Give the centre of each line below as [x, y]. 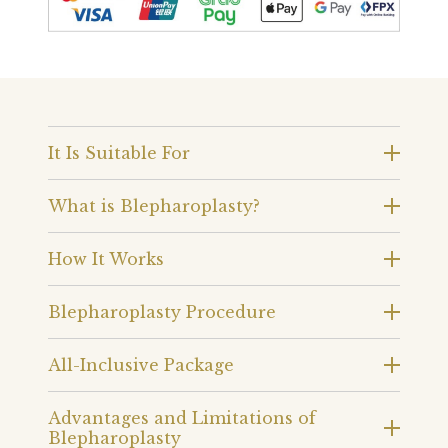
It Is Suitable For [119, 152]
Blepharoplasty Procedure [162, 311]
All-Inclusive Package [141, 364]
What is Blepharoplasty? [154, 205]
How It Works [106, 258]
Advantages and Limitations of [182, 417]
